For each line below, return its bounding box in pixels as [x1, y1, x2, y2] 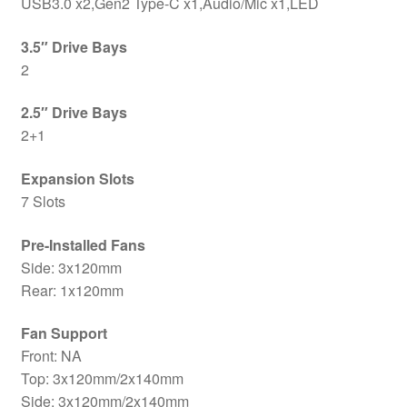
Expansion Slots [20, 168, 134, 190]
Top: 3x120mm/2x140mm [20, 368, 184, 390]
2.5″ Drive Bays [20, 102, 127, 124]
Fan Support [20, 323, 107, 344]
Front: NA [20, 345, 82, 367]
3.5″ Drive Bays [20, 35, 127, 57]
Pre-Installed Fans [20, 233, 145, 255]
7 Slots [20, 191, 65, 213]
